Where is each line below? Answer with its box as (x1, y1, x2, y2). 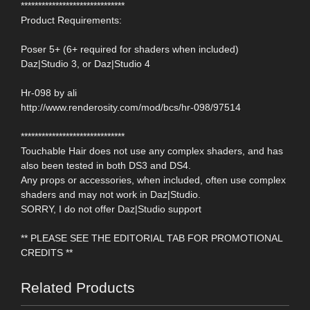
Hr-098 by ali (21, 86, 77, 98)
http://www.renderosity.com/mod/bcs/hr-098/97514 (21, 101, 241, 113)
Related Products (21, 279, 135, 295)
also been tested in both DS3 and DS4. (21, 159, 191, 171)
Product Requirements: (21, 14, 122, 26)
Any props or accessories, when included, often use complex (21, 174, 286, 185)
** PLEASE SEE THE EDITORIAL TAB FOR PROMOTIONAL (21, 232, 282, 244)
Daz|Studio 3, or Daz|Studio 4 (21, 57, 150, 69)
